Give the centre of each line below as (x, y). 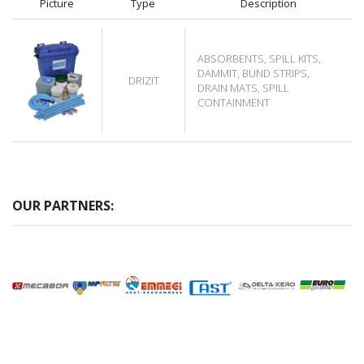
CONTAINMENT (234, 102)
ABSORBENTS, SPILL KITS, (259, 58)
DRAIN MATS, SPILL (243, 87)
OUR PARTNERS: (63, 205)
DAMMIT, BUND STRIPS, (253, 73)
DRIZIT (143, 80)
